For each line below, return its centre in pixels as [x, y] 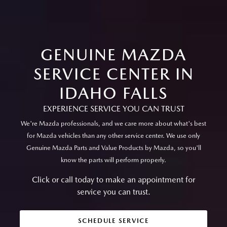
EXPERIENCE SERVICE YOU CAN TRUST [113, 109]
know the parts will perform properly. [113, 160]
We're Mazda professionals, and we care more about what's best [113, 124]
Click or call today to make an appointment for [113, 180]
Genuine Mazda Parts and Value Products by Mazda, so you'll [113, 148]
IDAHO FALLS [113, 93]
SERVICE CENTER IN [113, 74]
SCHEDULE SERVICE [113, 221]
